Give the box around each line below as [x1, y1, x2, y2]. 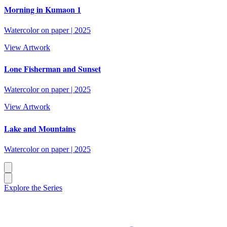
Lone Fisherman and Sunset [4, 63, 101, 75]
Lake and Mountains [4, 122, 75, 134]
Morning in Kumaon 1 [4, 3, 81, 15]
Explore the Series [4, 183, 62, 192]
